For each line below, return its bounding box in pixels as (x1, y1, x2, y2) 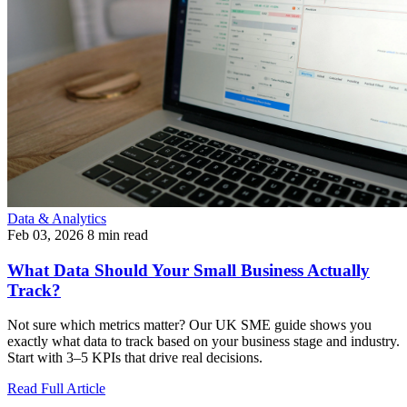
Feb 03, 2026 (7, 226, 84, 243)
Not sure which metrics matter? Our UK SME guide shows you (7, 317, 372, 333)
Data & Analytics (7, 210, 106, 226)
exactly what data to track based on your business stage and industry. (7, 333, 400, 350)
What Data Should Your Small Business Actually (7, 260, 370, 280)
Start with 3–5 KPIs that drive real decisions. (7, 350, 263, 366)
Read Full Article (7, 381, 105, 397)
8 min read (87, 226, 148, 243)
